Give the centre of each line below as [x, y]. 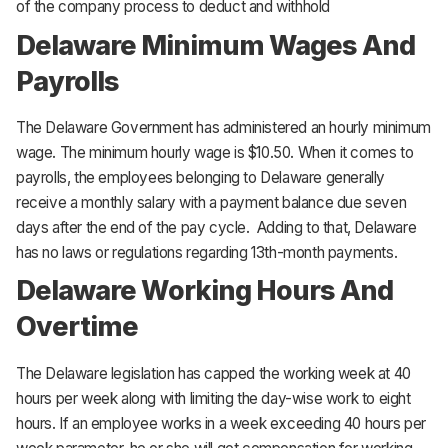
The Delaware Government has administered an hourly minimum [223, 127]
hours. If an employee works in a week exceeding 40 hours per [221, 423]
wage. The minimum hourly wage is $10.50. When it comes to [215, 152]
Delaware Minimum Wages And [216, 44]
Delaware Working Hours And [205, 290]
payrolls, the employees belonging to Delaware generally [201, 177]
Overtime [77, 326]
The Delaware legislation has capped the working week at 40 [213, 373]
